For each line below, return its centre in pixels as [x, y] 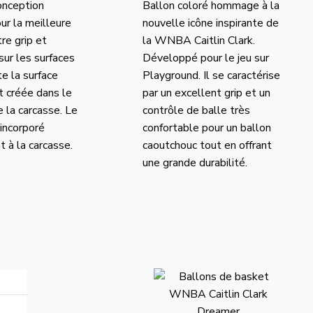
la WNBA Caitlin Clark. [198, 40]
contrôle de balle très [196, 110]
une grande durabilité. [195, 162]
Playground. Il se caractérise [211, 75]
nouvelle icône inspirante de [210, 23]
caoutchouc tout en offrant [207, 145]
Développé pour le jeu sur [205, 58]
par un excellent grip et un [206, 93]
